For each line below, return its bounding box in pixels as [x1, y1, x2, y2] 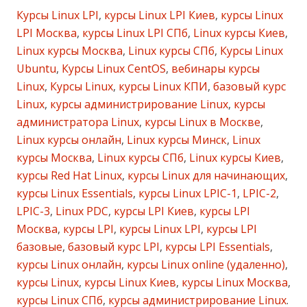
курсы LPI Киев [111, 203, 194, 219]
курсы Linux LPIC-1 [136, 185, 237, 201]
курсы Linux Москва [179, 274, 288, 290]
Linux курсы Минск [124, 132, 227, 147]
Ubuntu [16, 60, 56, 76]
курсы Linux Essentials [16, 185, 133, 201]
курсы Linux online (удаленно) [124, 256, 285, 272]
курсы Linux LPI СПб [79, 25, 188, 40]
